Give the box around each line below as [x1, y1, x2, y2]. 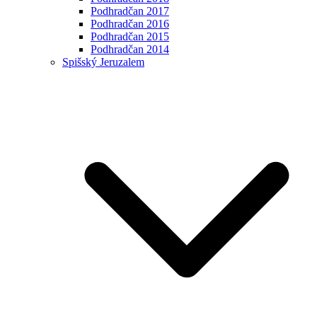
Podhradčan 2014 [91, 42, 169, 55]
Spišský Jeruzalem [62, 55, 144, 68]
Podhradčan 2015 [91, 30, 169, 42]
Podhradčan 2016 [91, 17, 169, 30]
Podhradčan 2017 [91, 4, 169, 17]
